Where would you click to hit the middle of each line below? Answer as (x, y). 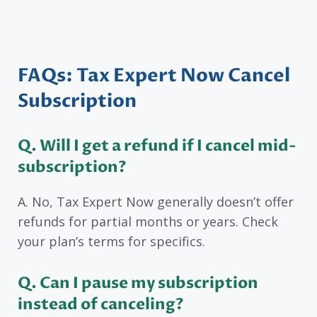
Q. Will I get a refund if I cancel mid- (157, 145)
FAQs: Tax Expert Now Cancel (154, 75)
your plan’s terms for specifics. (111, 241)
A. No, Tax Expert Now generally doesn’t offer (156, 201)
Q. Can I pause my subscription (138, 283)
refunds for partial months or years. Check (148, 221)
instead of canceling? (101, 305)
